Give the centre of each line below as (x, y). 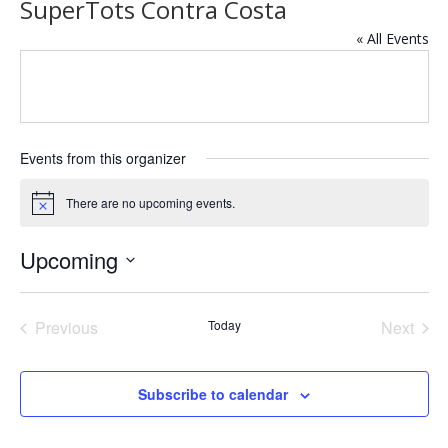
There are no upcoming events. (150, 203)
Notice (48, 209)
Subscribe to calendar (213, 394)
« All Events (392, 38)
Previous (66, 328)
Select (38, 287)
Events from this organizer (102, 158)
